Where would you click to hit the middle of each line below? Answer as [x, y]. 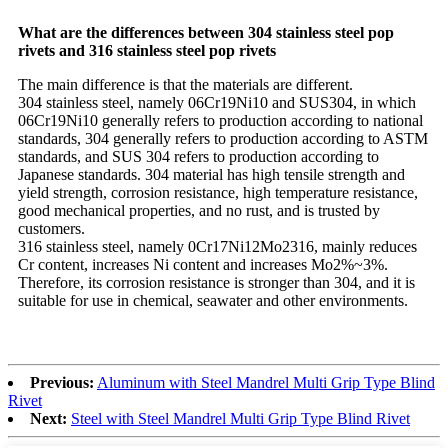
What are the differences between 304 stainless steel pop [206, 32]
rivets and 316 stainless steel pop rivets [147, 50]
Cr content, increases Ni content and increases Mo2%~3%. [203, 264]
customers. [51, 228]
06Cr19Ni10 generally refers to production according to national [220, 120]
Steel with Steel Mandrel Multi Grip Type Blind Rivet [240, 418]
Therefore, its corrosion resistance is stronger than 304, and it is [216, 282]
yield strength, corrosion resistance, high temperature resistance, [218, 192]
